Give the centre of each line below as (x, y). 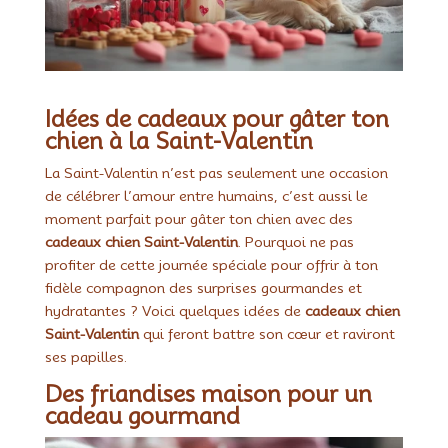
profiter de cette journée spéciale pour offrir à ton (211, 264)
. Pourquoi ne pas (295, 241)
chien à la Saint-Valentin (178, 140)
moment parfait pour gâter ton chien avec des (198, 218)
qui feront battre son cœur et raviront (266, 333)
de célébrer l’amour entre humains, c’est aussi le (206, 195)
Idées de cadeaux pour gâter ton (216, 118)
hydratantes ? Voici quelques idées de (174, 310)
